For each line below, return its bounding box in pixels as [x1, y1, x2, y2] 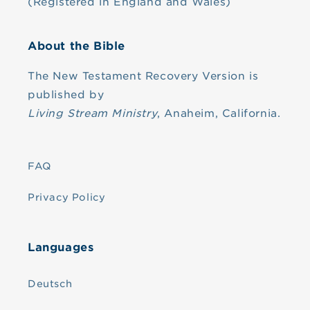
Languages [28, 241, 94, 254]
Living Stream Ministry [28, 107, 158, 120]
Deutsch [28, 278, 73, 289]
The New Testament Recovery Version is [28, 70, 259, 82]
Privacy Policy [28, 192, 106, 203]
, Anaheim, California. [157, 107, 281, 120]
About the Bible [28, 39, 125, 53]
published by [28, 89, 104, 101]
